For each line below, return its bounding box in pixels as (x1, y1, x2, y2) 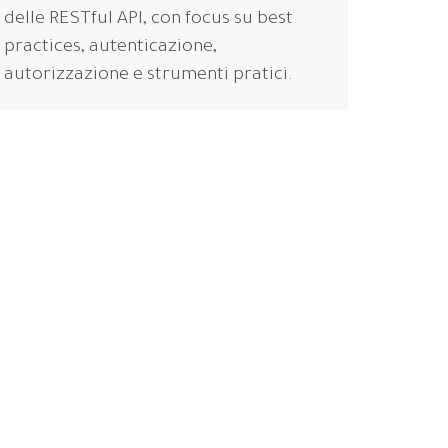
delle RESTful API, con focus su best (4, 9, 293, 30)
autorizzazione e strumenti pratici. (4, 65, 293, 86)
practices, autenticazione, (4, 37, 217, 58)
